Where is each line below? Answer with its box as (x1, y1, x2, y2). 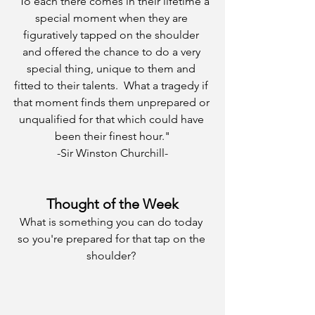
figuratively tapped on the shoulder (23, 28, 202, 41)
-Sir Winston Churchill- (57, 146, 168, 160)
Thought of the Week (46, 195, 179, 212)
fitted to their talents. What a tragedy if (14, 79, 211, 92)
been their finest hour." (55, 129, 170, 143)
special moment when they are (34, 11, 191, 25)
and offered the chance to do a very (22, 45, 203, 58)
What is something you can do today (20, 215, 205, 229)
